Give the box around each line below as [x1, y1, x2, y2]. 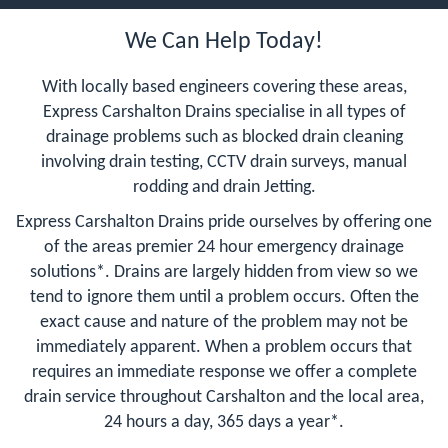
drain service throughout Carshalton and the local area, [24, 387, 424, 407]
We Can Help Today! [125, 29, 323, 54]
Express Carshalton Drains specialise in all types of [42, 102, 406, 122]
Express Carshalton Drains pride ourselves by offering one [16, 212, 432, 232]
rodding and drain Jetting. [132, 177, 316, 197]
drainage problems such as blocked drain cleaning [45, 127, 403, 147]
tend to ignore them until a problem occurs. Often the [29, 287, 419, 307]
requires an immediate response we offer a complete [31, 362, 417, 382]
